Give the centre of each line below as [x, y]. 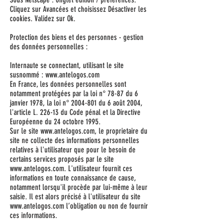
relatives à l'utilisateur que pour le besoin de [73, 150]
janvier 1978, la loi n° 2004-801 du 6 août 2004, [76, 103]
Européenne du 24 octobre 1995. [55, 122]
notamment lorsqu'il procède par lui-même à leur [79, 187]
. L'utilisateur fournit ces [98, 168]
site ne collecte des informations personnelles [74, 140]
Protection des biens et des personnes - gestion [77, 37]
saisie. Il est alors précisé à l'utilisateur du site [75, 197]
